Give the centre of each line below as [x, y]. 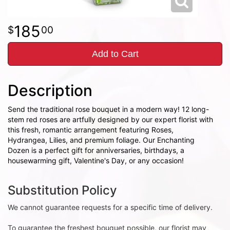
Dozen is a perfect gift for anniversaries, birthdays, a [96, 150]
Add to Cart [115, 54]
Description [50, 90]
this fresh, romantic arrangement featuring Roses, [91, 130]
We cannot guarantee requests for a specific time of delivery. [110, 207]
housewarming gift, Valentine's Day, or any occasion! [96, 160]
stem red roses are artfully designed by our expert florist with [110, 119]
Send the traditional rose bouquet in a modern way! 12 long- [108, 109]
